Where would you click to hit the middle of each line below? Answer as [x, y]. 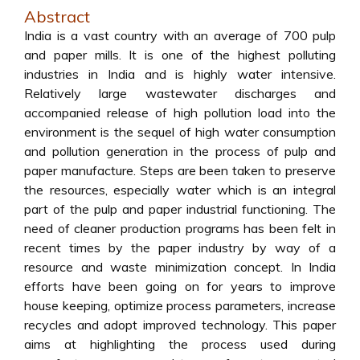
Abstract [57, 16]
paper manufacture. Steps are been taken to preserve [180, 170]
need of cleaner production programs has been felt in [180, 228]
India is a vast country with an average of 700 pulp [180, 35]
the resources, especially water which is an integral [180, 190]
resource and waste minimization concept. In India [180, 267]
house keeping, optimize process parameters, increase [180, 305]
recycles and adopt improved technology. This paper [180, 325]
